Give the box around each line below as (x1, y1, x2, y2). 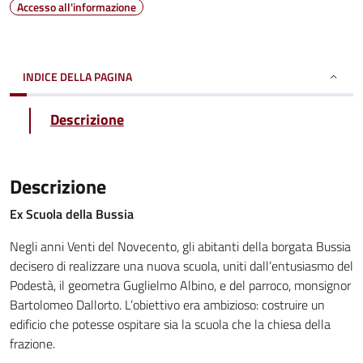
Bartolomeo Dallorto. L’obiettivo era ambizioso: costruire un (10, 295, 325, 314)
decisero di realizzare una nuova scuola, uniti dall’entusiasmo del (10, 256, 353, 275)
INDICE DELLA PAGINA (23, 68, 132, 85)
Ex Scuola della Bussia (10, 204, 134, 224)
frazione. (10, 334, 55, 353)
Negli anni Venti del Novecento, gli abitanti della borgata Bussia (10, 237, 351, 256)
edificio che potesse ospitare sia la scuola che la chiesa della (10, 314, 331, 334)
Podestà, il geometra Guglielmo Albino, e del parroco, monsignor (10, 275, 351, 295)
